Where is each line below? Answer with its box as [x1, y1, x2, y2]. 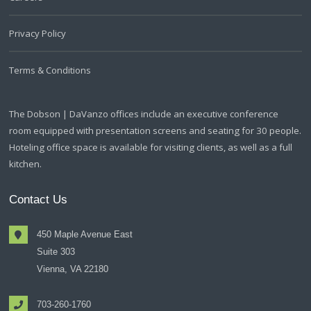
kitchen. [9, 158, 42, 171]
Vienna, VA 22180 [36, 264, 108, 275]
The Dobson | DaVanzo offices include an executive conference [9, 108, 279, 121]
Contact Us [9, 192, 68, 205]
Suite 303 [36, 246, 75, 258]
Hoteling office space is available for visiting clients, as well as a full [9, 141, 293, 154]
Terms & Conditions [9, 63, 92, 76]
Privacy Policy [9, 27, 67, 40]
